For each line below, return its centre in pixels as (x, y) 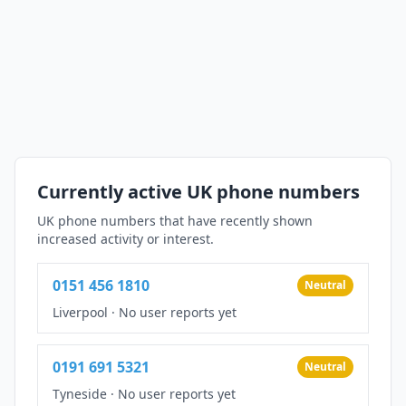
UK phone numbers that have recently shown (175, 220)
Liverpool (80, 312)
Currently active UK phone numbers (198, 191)
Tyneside (80, 393)
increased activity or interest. (126, 238)
